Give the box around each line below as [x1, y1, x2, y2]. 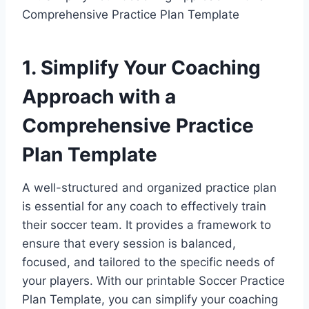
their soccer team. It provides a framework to [22, 217, 271, 232]
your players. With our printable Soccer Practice [22, 273, 285, 288]
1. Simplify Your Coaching [22, 55, 261, 79]
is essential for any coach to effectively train [22, 199, 266, 213]
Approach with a [22, 84, 176, 108]
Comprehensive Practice [22, 113, 254, 137]
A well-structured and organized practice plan [22, 180, 277, 195]
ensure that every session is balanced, [22, 236, 236, 250]
